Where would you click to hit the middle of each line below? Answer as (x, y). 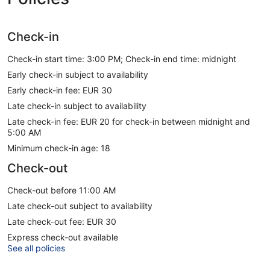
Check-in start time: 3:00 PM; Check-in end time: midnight (122, 58)
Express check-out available (63, 237)
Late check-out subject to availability (80, 206)
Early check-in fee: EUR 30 (60, 90)
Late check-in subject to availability (77, 105)
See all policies (36, 248)
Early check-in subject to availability (78, 74)
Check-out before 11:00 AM (61, 190)
